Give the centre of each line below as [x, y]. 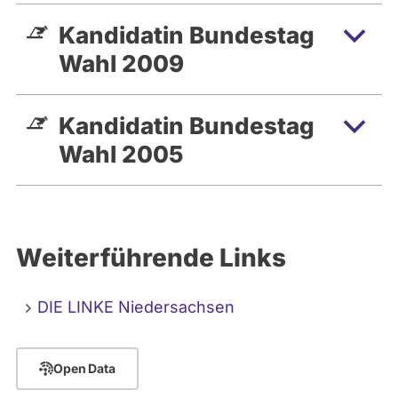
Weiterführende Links [151, 257]
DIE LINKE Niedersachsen [136, 306]
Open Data [84, 369]
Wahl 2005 [121, 154]
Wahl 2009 [121, 63]
